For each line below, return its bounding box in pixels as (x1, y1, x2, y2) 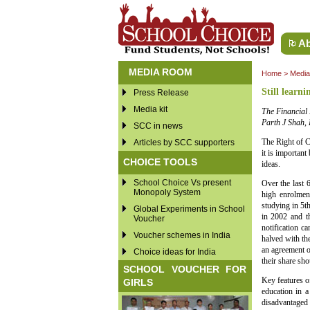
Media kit (133, 104, 167, 114)
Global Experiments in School (133, 204, 245, 214)
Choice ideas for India (133, 247, 216, 257)
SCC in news (133, 121, 183, 131)
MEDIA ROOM (128, 66, 192, 77)
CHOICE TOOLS (123, 156, 198, 167)
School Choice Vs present (133, 178, 231, 188)
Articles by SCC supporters (133, 138, 235, 147)
